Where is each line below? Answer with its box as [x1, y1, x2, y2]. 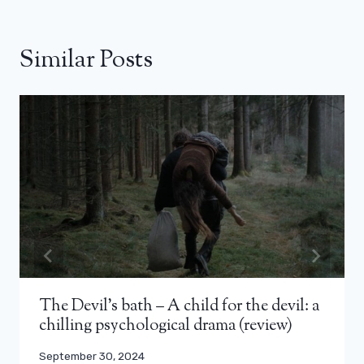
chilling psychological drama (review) [39, 314, 292, 338]
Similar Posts [19, 42, 153, 78]
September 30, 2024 [39, 349, 145, 362]
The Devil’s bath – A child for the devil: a [39, 294, 319, 318]
